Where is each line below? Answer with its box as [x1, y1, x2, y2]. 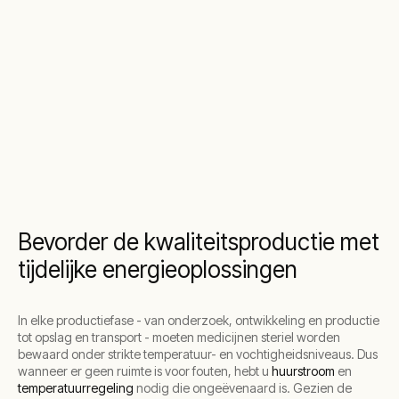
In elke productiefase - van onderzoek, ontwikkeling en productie [18, 313, 379, 328]
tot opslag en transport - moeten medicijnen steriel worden [18, 330, 340, 345]
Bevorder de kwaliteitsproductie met [18, 228, 379, 256]
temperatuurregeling [18, 380, 134, 395]
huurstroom [272, 363, 335, 379]
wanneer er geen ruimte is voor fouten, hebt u [18, 363, 272, 379]
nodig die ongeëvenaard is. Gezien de [134, 380, 352, 395]
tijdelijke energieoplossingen [18, 256, 297, 283]
